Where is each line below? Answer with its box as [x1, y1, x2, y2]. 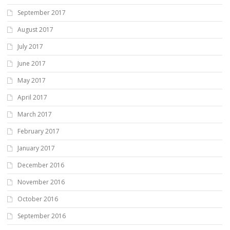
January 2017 [17, 143, 55, 152]
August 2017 [17, 25, 53, 34]
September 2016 [17, 211, 66, 220]
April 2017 [17, 92, 47, 102]
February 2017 [17, 126, 60, 136]
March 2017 [17, 109, 52, 119]
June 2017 [17, 59, 46, 68]
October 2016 [17, 194, 58, 203]
